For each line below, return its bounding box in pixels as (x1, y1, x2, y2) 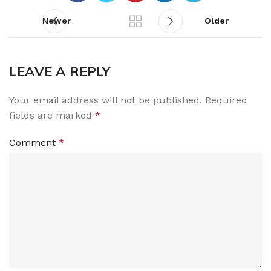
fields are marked (9, 109, 95, 121)
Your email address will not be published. (9, 94, 202, 106)
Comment (9, 137, 59, 148)
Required (205, 94, 247, 106)
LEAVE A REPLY (9, 63, 110, 80)
